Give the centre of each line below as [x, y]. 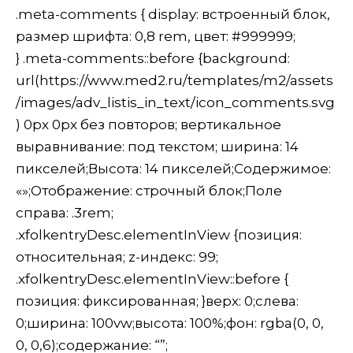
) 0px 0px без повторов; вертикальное [149, 125]
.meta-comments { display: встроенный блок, [173, 15]
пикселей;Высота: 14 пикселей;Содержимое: [173, 169]
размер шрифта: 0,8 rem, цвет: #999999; [156, 37]
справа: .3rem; [65, 213]
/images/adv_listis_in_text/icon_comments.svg [175, 103]
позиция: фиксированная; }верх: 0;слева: [157, 301]
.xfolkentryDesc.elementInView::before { [152, 279]
